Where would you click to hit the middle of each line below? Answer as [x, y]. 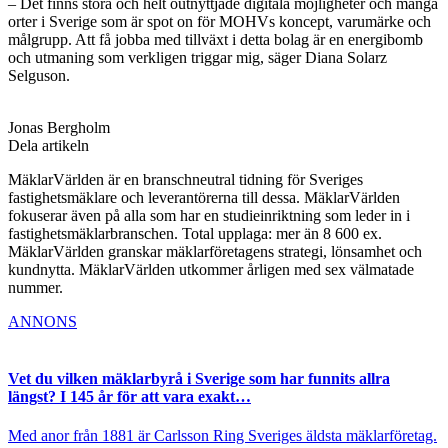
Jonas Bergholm [59, 127]
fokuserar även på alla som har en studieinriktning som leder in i [209, 215]
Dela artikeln [48, 145]
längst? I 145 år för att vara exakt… [129, 396]
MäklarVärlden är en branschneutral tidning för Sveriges [185, 179]
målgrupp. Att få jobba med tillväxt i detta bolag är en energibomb [215, 39]
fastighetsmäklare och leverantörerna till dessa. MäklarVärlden [204, 197]
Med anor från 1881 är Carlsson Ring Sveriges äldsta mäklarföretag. [222, 436]
